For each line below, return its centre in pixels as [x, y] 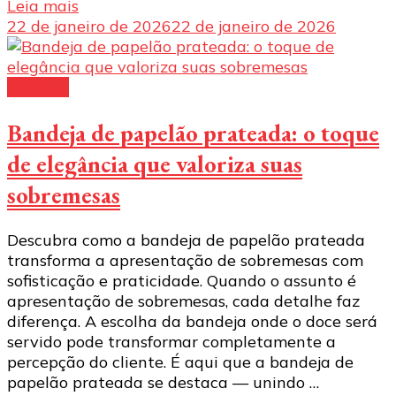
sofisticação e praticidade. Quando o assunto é [182, 281]
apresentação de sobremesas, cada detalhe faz [183, 301]
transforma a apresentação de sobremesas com [185, 261]
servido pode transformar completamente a [171, 342]
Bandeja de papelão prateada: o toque [193, 133]
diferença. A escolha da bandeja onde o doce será [192, 322]
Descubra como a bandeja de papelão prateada [186, 240]
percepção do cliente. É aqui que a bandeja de [180, 362]
